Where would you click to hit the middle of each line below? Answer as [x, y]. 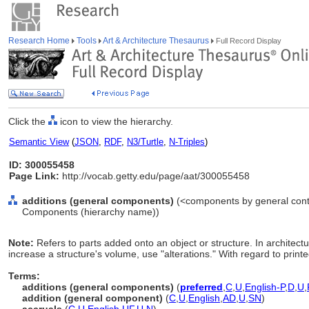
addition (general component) [94, 298]
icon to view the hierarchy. [115, 121]
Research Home [40, 41]
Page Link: [34, 176]
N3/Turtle [145, 142]
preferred [201, 287]
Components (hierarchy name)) [91, 212]
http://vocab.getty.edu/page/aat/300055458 [154, 176]
